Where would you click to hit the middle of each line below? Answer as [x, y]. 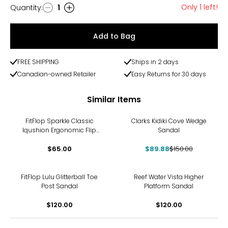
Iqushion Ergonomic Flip [59, 130]
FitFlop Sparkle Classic [59, 121]
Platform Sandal [169, 186]
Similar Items [114, 99]
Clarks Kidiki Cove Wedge [169, 121]
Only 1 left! [199, 7]
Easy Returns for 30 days [169, 74]
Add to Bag [114, 36]
